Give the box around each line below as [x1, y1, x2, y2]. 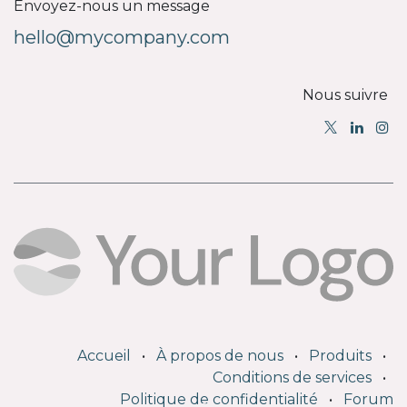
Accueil [77, 347, 131, 364]
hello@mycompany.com [14, 26, 230, 49]
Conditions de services [213, 369, 372, 386]
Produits [309, 347, 372, 364]
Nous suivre [302, 86, 388, 104]
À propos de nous [156, 347, 283, 364]
